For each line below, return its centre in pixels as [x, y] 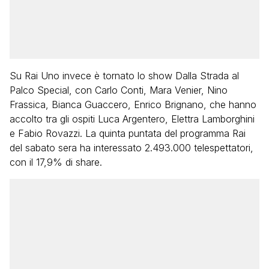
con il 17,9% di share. [56, 162]
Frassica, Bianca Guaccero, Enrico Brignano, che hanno [133, 104]
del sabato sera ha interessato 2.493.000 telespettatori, [131, 148]
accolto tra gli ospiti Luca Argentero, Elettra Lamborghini [132, 119]
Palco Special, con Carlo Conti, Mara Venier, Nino [119, 90]
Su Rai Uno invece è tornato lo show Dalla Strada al [124, 76]
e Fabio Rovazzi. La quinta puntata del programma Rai [128, 133]
